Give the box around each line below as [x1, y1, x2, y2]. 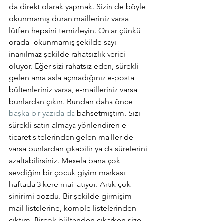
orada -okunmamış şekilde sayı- [9, 37, 121, 47]
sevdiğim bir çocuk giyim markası [9, 167, 127, 177]
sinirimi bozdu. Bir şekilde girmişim [9, 191, 134, 201]
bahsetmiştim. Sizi [75, 108, 142, 118]
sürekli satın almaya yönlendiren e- [9, 120, 129, 130]
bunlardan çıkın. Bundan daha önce [9, 96, 135, 106]
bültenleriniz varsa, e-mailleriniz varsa [9, 84, 139, 94]
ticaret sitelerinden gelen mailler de [9, 132, 135, 142]
